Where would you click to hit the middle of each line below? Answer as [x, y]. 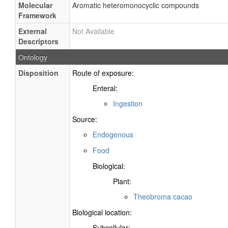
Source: [85, 119]
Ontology [33, 57]
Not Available [93, 31]
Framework [37, 15]
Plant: [122, 181]
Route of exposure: [103, 73]
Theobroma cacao [163, 197]
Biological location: [102, 212]
